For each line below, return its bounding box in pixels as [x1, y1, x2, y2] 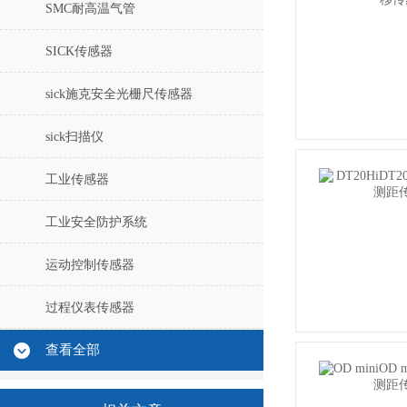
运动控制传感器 [45, 258, 134, 272]
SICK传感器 [45, 45, 113, 58]
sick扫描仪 [45, 130, 104, 144]
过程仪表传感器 [45, 301, 134, 314]
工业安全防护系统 [45, 215, 147, 229]
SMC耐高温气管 [45, 2, 135, 15]
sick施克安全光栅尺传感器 [45, 87, 193, 101]
